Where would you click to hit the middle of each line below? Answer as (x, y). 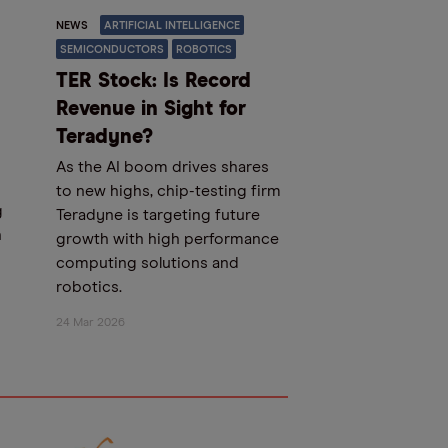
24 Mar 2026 (90, 323)
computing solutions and (147, 263)
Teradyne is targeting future (158, 215)
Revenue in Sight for (151, 109)
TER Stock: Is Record (153, 81)
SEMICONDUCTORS (112, 50)
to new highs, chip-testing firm (168, 191)
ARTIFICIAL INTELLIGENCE (172, 26)
